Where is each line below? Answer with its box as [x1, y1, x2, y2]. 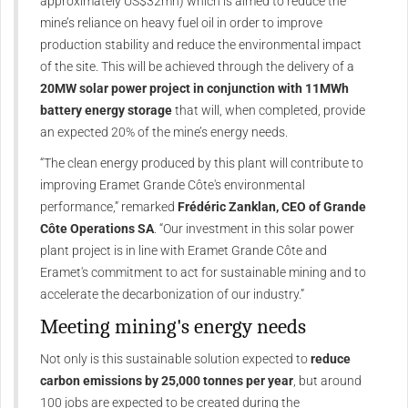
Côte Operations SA [40, 220, 154, 236]
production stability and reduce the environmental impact [40, 36, 362, 52]
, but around [293, 372, 362, 388]
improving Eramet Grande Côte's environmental [40, 177, 305, 192]
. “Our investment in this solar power [154, 220, 354, 236]
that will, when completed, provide [172, 102, 365, 117]
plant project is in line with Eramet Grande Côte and [40, 242, 327, 258]
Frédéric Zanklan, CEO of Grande [178, 199, 366, 214]
